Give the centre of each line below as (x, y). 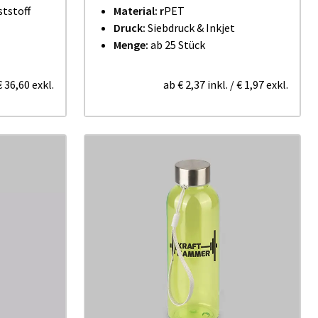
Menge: (131, 45)
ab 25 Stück (177, 45)
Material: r (139, 11)
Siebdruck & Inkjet (191, 28)
